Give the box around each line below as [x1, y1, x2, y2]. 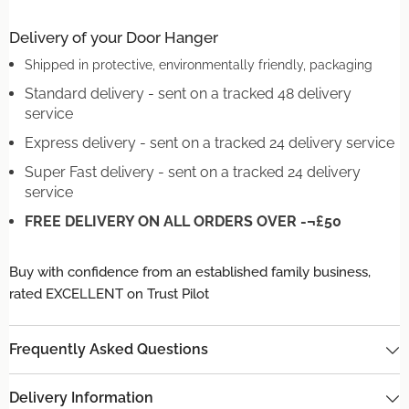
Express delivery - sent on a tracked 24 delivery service [25, 134, 394, 152]
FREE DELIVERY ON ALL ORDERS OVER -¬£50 [25, 213, 341, 230]
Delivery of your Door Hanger [9, 28, 218, 47]
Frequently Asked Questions [9, 341, 208, 358]
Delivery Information [9, 389, 153, 406]
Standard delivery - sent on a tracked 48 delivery [25, 85, 351, 102]
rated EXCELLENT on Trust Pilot [9, 286, 209, 302]
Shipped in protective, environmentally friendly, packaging [25, 57, 372, 72]
